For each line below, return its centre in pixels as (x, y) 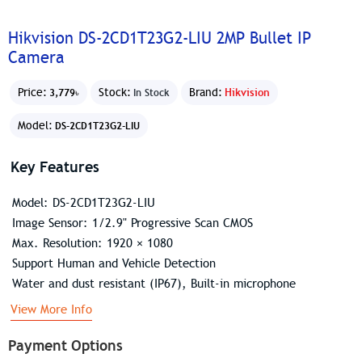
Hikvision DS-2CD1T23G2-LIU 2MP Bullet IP (160, 39)
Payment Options (65, 346)
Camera (36, 58)
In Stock (152, 92)
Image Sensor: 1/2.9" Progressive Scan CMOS (132, 223)
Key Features (55, 166)
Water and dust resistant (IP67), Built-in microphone (154, 283)
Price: (32, 93)
